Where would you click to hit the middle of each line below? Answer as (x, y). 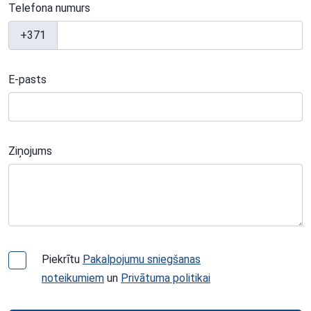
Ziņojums (30, 151)
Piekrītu (62, 260)
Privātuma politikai (166, 278)
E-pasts (27, 79)
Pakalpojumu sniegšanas (142, 260)
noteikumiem (73, 278)
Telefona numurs (49, 8)
